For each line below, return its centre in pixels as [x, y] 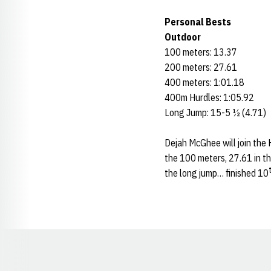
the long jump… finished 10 [217, 173]
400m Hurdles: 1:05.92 [209, 97]
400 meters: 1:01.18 [204, 82]
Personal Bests [198, 22]
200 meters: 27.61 [201, 67]
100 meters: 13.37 [201, 52]
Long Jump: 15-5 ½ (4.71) [215, 113]
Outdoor [183, 37]
